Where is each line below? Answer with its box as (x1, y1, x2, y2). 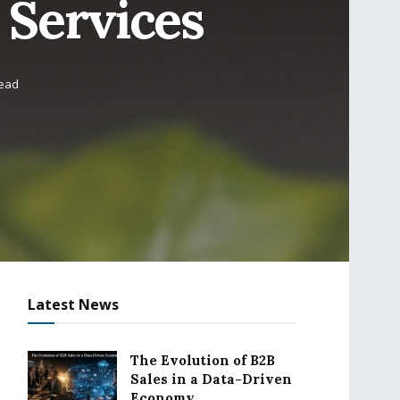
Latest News (28, 295, 119, 314)
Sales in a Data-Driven (130, 371, 292, 387)
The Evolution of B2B (130, 352, 275, 369)
